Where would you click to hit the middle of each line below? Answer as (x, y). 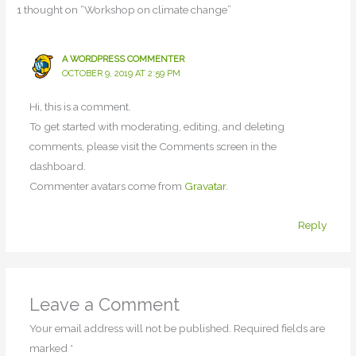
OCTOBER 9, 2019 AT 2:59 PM (122, 74)
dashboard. (57, 166)
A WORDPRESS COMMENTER (124, 60)
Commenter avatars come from (106, 186)
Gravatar (205, 186)
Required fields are (279, 328)
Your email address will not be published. (130, 328)
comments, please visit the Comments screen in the (153, 147)
